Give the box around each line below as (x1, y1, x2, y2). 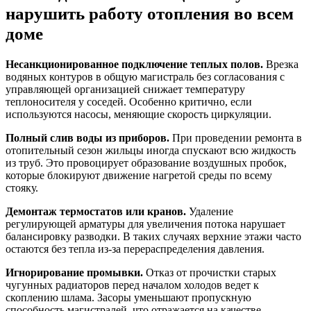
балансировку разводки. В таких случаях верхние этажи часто (6, 230, 301, 242)
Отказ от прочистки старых (143, 266, 276, 278)
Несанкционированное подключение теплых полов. (6, 58, 263, 70)
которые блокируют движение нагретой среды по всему (6, 169, 272, 181)
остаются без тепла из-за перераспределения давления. (6, 242, 264, 255)
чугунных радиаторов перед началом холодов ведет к (6, 278, 259, 291)
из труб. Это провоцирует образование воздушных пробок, (6, 156, 287, 169)
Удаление (186, 205, 233, 217)
